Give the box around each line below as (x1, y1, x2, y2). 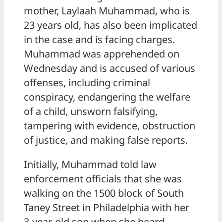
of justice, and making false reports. (24, 133, 188, 147)
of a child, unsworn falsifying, (24, 105, 158, 118)
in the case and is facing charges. (24, 33, 175, 47)
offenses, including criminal (24, 76, 150, 90)
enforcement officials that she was (24, 172, 182, 186)
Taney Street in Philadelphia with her (24, 201, 189, 215)
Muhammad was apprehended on (24, 47, 179, 61)
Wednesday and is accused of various (24, 61, 195, 75)
